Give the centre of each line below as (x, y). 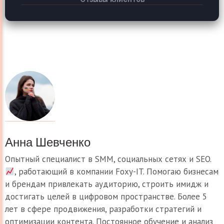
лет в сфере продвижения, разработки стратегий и (103, 209)
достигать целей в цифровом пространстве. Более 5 (106, 196)
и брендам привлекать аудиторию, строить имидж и (107, 184)
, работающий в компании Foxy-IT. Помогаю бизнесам (117, 171)
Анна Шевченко (48, 142)
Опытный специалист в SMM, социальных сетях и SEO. (108, 159)
